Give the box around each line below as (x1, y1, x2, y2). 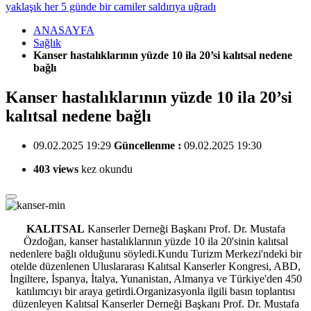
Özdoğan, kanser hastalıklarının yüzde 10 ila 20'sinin (23, 235, 255, 247)
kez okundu (78, 162, 133, 175)
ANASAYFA (33, 24, 94, 36)
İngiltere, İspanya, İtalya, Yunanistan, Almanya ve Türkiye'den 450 (9, 272, 302, 285)
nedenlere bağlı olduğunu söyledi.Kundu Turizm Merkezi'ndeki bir (9, 247, 302, 260)
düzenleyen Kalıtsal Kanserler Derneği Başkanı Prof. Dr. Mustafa (12, 297, 299, 310)
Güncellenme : (114, 139, 184, 151)
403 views (33, 162, 78, 175)
